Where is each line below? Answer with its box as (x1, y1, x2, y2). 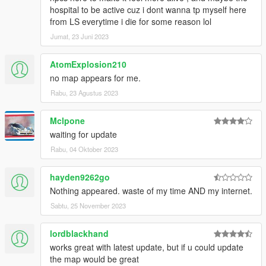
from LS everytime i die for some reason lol (50, 15, 211, 28)
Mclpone (50, 115, 85, 127)
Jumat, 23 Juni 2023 (50, 31, 109, 42)
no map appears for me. (50, 72, 141, 84)
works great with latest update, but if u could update (50, 241, 243, 254)
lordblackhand (50, 227, 109, 240)
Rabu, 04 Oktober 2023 (50, 144, 118, 154)
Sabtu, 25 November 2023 (50, 201, 126, 211)
